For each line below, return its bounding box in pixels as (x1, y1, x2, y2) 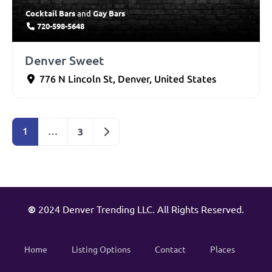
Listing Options (72, 243, 131, 255)
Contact (155, 243, 186, 255)
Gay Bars (93, 8, 125, 19)
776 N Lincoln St (39, 73, 113, 86)
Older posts (103, 124, 158, 138)
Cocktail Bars (25, 8, 75, 19)
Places (210, 243, 235, 255)
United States (154, 73, 216, 86)
